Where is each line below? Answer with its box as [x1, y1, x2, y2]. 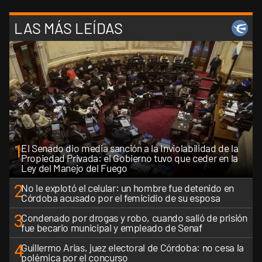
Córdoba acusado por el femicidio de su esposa [21, 191, 220, 204]
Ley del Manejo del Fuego [21, 161, 127, 174]
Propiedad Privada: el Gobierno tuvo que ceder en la [21, 151, 239, 164]
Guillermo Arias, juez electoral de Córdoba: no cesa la [21, 240, 244, 254]
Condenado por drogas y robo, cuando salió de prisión [21, 211, 247, 224]
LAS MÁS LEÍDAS [14, 19, 123, 37]
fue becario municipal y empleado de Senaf [21, 220, 202, 234]
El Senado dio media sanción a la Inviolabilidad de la [21, 141, 239, 154]
